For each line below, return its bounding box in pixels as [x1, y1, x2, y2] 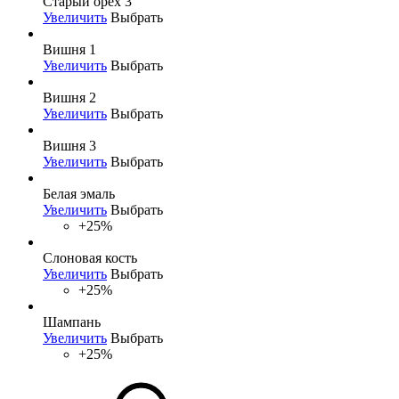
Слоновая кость [43, 249, 137, 265]
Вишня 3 [43, 137, 96, 153]
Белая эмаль [43, 185, 115, 201]
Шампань [43, 313, 101, 330]
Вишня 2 [43, 89, 96, 105]
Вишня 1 [43, 41, 96, 57]
